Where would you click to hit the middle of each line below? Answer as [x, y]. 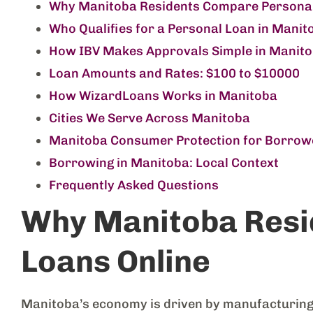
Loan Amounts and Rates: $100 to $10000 [174, 73]
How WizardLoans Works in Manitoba [163, 95]
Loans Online [116, 261]
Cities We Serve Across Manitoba [150, 118]
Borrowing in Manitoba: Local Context [164, 162]
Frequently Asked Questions [134, 185]
